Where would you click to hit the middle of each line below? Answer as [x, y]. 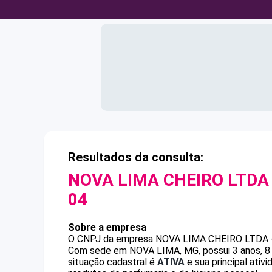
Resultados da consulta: [136, 157]
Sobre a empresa [107, 227]
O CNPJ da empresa [112, 239]
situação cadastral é [113, 262]
